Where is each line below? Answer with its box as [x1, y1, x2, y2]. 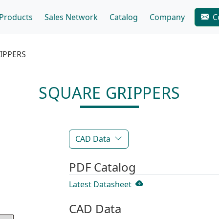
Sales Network [44, 12, 98, 22]
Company [150, 12, 185, 22]
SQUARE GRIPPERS [39, 82, 180, 103]
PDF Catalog [69, 159, 136, 175]
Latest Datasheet [69, 179, 131, 190]
